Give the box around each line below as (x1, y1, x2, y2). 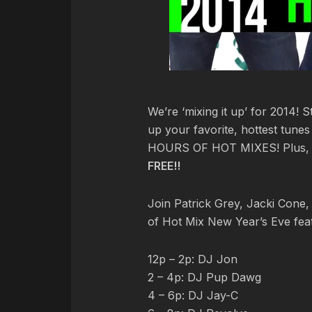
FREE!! (148, 159, 183, 173)
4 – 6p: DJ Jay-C (148, 288, 238, 302)
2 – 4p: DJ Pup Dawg (148, 270, 261, 284)
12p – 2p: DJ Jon (148, 252, 237, 266)
